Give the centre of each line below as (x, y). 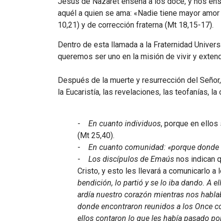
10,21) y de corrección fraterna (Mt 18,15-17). (136, 25)
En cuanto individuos (125, 123)
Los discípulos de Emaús (131, 159)
